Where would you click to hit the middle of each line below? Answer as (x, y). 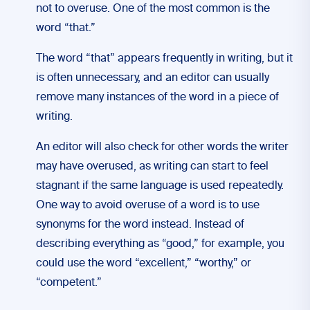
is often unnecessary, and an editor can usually (153, 78)
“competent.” (69, 283)
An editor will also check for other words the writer (162, 147)
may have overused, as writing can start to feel (152, 167)
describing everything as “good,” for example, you (160, 244)
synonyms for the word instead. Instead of (140, 225)
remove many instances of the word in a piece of (157, 98)
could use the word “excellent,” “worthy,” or (144, 264)
